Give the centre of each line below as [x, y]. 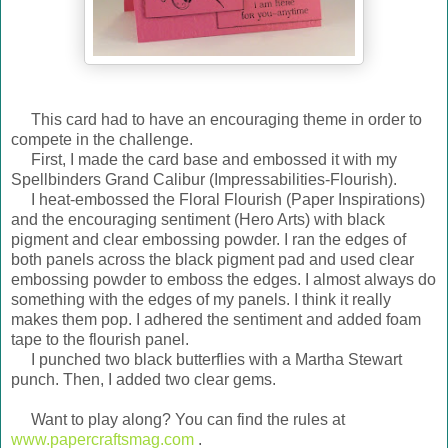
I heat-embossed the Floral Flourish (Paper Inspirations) [218, 200]
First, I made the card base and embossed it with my [204, 160]
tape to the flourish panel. [100, 340]
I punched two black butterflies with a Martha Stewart [206, 360]
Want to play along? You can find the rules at [178, 420]
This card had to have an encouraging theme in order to [216, 120]
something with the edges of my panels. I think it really [201, 300]
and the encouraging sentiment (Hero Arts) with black [198, 220]
